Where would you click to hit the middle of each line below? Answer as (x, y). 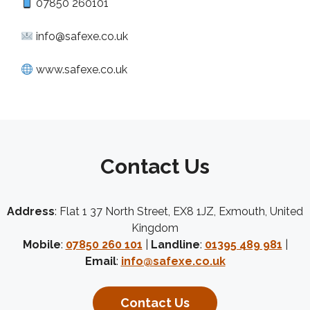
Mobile (42, 245)
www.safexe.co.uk (81, 70)
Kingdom (155, 228)
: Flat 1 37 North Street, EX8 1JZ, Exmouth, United (179, 212)
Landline (175, 245)
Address (31, 212)
